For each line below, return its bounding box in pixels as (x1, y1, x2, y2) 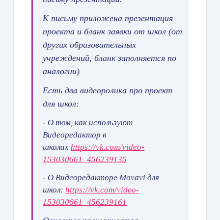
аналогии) (43, 66, 80, 76)
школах (43, 142, 71, 152)
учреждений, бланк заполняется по (43, 53, 177, 63)
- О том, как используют (43, 117, 133, 127)
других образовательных (43, 39, 137, 50)
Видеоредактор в (43, 130, 107, 139)
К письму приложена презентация (43, 13, 173, 23)
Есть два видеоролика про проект (43, 85, 173, 95)
